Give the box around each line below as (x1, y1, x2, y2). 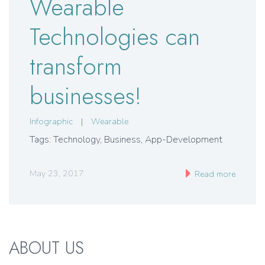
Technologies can (30, 19, 200, 54)
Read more (192, 169, 235, 180)
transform (30, 49, 122, 83)
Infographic (30, 116, 73, 128)
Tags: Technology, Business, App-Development (30, 133, 222, 147)
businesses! (30, 78, 141, 113)
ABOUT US (9, 235, 84, 261)
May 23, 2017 (30, 168, 84, 180)
